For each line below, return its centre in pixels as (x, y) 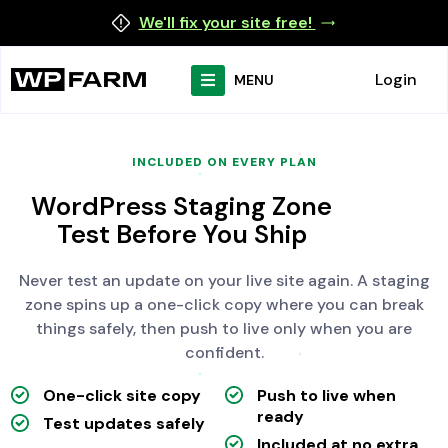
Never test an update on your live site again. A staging (224, 280)
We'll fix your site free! (227, 22)
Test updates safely (124, 423)
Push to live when (326, 395)
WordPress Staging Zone (182, 206)
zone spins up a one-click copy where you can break (224, 304)
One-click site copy (122, 395)
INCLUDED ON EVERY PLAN (224, 162)
